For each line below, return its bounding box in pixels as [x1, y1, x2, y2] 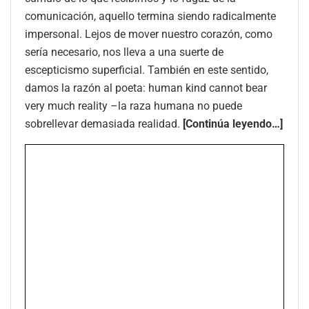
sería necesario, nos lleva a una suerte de [25, 45, 223, 59]
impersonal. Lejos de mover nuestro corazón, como [25, 27, 272, 41]
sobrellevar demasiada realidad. [25, 117, 183, 130]
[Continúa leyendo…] [183, 117, 283, 130]
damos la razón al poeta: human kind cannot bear [25, 81, 267, 94]
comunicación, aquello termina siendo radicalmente [25, 9, 276, 23]
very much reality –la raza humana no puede [25, 99, 242, 112]
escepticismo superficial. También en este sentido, [25, 63, 268, 77]
